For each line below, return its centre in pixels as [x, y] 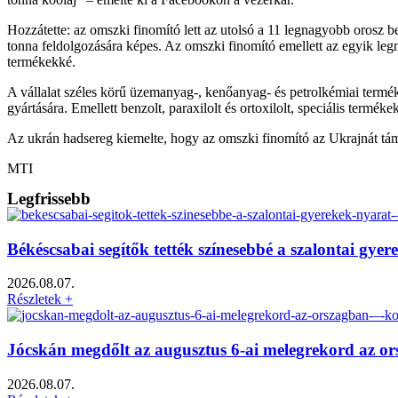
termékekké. [41, 61]
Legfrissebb [49, 198]
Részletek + [40, 299]
